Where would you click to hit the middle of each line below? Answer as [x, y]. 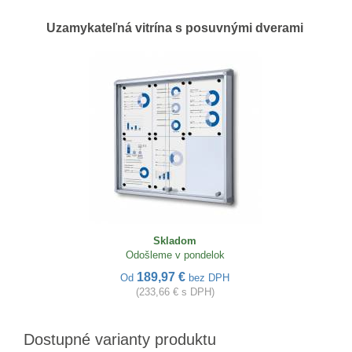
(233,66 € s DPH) [175, 291]
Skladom [175, 240]
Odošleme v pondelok [175, 255]
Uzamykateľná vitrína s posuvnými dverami [175, 27]
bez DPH [209, 277]
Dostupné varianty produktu [120, 339]
